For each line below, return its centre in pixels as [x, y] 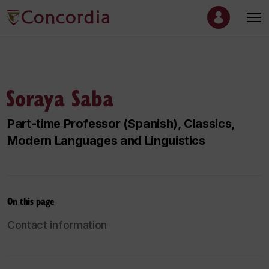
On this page [31, 201]
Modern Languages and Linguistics [106, 141]
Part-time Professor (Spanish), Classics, [121, 124]
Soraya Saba [60, 97]
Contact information [57, 225]
